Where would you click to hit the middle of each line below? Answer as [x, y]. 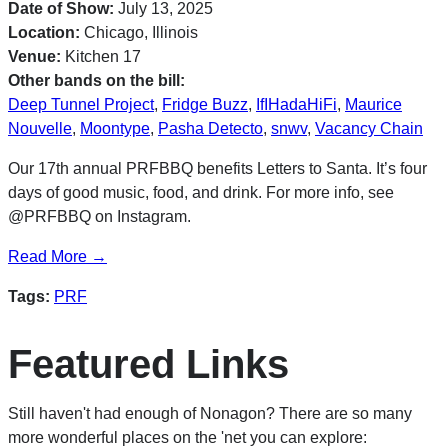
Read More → [57, 256]
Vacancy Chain [369, 128]
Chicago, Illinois [139, 32]
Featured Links [148, 363]
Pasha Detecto [210, 128]
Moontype [115, 128]
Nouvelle [40, 128]
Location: [44, 32]
